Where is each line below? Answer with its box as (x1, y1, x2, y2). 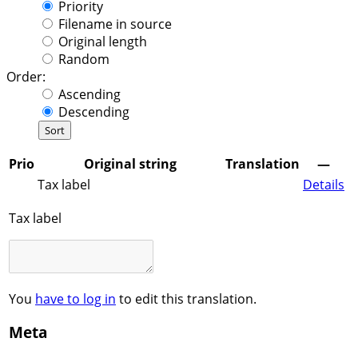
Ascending (58, 85, 121, 103)
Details (303, 175, 344, 193)
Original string (83, 154, 177, 173)
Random (58, 50, 109, 68)
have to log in (35, 289, 116, 308)
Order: (6, 67, 46, 86)
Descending (58, 102, 129, 121)
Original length (58, 32, 147, 50)
